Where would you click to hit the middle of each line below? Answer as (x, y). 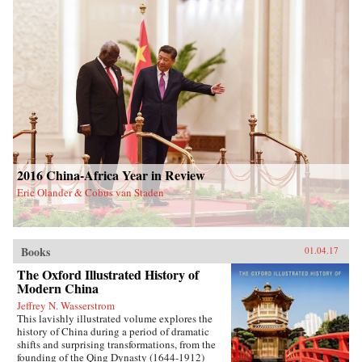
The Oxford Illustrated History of (108, 274)
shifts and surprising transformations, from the (116, 344)
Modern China (58, 288)
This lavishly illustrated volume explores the (115, 318)
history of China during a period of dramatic (113, 331)
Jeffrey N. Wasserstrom (66, 305)
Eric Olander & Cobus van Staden (90, 192)
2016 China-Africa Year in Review (111, 175)
